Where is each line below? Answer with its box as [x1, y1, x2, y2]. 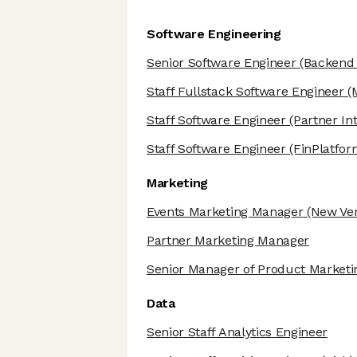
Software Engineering [147, 26, 281, 42]
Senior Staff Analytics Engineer [147, 324, 328, 340]
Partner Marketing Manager [147, 233, 309, 249]
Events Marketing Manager [147, 204, 304, 220]
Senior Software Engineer [147, 55, 296, 71]
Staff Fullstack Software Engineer [147, 84, 344, 100]
